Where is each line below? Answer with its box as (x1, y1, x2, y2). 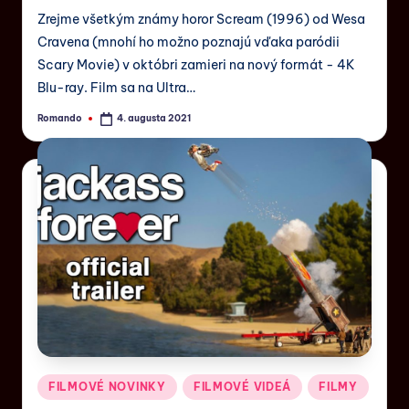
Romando (37, 111, 82, 124)
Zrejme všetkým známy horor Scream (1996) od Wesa (37, 11, 365, 28)
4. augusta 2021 (117, 112, 192, 125)
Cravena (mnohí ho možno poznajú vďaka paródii (37, 34, 340, 51)
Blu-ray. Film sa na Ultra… (37, 79, 195, 97)
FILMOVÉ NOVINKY (48, 379, 166, 393)
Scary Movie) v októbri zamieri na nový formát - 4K (37, 57, 355, 74)
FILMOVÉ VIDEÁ (193, 379, 292, 393)
